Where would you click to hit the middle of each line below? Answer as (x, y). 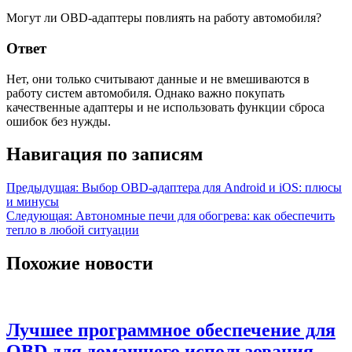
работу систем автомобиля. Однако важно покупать (145, 93)
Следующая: (39, 216)
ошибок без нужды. (59, 121)
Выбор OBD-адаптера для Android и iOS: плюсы (212, 188)
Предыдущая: (42, 188)
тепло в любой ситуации (73, 230)
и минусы (33, 202)
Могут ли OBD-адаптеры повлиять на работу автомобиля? (164, 18)
